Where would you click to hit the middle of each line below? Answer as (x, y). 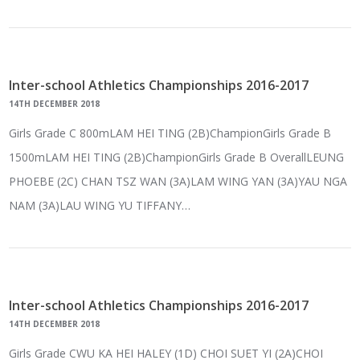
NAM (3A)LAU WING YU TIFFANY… (100, 206)
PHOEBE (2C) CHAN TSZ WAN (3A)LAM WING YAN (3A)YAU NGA (178, 182)
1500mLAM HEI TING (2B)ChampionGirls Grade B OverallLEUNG (177, 157)
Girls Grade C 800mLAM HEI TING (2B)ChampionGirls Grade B (170, 133)
